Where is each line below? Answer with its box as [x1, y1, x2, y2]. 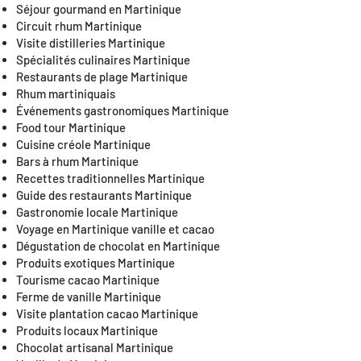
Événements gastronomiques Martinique [16, 103, 229, 118]
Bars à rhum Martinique [16, 154, 139, 168]
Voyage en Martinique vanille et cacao [16, 222, 214, 236]
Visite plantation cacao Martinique [16, 306, 198, 321]
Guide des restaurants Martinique [16, 188, 192, 202]
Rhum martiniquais [16, 86, 115, 101]
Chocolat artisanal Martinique [16, 340, 173, 355]
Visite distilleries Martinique [16, 35, 165, 50]
